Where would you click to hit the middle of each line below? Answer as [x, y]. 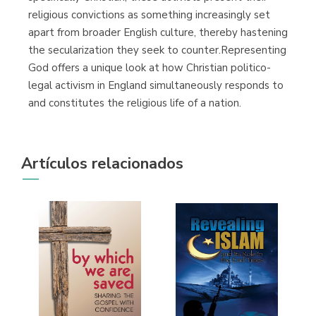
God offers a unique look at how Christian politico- [150, 67]
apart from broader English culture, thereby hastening [158, 32]
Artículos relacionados [102, 163]
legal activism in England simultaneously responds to [156, 85]
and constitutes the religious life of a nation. [135, 103]
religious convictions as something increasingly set [149, 14]
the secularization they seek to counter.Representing [157, 50]
